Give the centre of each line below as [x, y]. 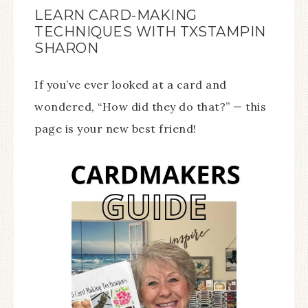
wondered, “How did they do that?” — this [150, 107]
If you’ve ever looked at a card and [131, 85]
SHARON [66, 48]
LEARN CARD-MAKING [116, 15]
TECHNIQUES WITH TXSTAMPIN [150, 32]
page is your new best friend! [115, 129]
